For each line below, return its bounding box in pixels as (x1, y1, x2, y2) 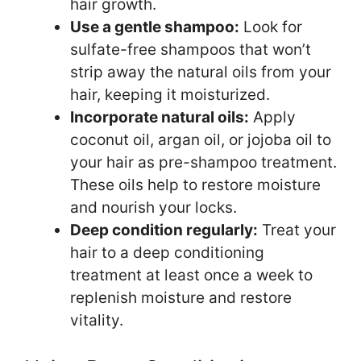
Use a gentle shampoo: (70, 18, 239, 37)
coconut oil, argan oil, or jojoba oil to (70, 131, 331, 150)
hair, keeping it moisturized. (70, 85, 270, 105)
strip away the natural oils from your (70, 63, 331, 82)
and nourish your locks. (70, 198, 237, 218)
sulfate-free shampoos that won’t (70, 40, 311, 60)
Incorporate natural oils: (70, 108, 249, 127)
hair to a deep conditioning (70, 243, 264, 263)
